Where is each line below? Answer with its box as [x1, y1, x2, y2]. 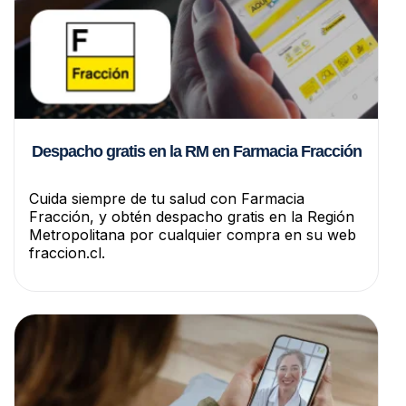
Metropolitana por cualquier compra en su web [29, 225, 356, 244]
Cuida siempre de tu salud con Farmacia [29, 188, 304, 208]
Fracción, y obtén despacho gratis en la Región [29, 207, 354, 226]
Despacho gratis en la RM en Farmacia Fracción [31, 141, 362, 160]
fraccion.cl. [29, 243, 105, 262]
